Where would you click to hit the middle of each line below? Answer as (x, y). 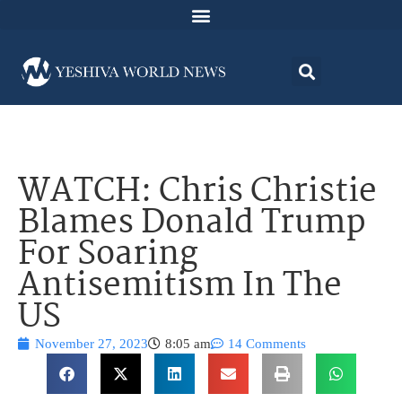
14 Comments (267, 344)
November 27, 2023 (92, 344)
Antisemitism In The (180, 287)
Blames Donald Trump (192, 224)
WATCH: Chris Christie (197, 193)
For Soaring (108, 256)
